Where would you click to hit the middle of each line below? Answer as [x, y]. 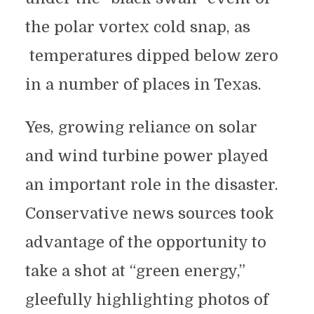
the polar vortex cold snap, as [137, 27]
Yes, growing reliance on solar [141, 127]
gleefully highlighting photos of [146, 300]
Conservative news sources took [149, 213]
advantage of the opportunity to [145, 242]
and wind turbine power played [146, 156]
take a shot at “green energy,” [135, 271]
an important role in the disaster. [151, 185]
